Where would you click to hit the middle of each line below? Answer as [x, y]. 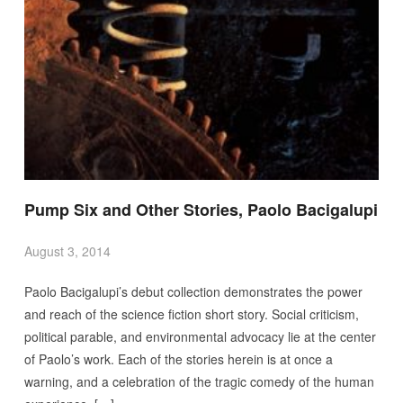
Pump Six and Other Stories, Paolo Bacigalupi [201, 210]
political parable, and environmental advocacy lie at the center [200, 337]
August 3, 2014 [67, 251]
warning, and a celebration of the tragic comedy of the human [199, 382]
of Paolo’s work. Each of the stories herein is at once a [178, 359]
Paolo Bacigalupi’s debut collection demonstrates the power [193, 292]
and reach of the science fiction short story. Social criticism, [191, 314]
